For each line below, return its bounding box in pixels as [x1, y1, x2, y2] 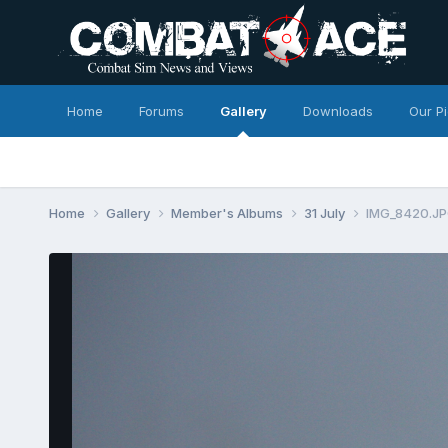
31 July [303, 204, 348, 221]
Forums [138, 103, 184, 119]
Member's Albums [170, 204, 286, 221]
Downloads [302, 103, 373, 119]
